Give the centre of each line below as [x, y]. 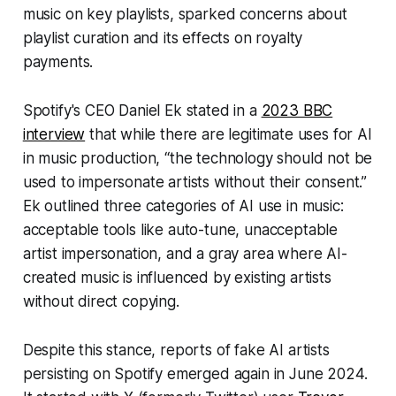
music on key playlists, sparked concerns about [185, 15]
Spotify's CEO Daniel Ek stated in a [142, 111]
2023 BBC [297, 111]
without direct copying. [101, 302]
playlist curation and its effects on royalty [163, 38]
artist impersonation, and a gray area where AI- [185, 254]
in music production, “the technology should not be [198, 159]
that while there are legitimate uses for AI [228, 135]
